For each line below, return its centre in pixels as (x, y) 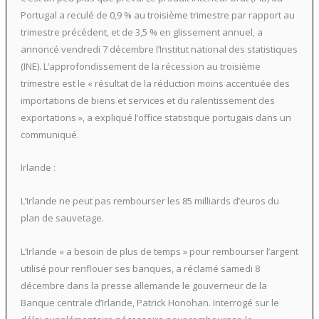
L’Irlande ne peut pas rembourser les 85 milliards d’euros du (150, 201)
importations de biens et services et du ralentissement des (147, 100)
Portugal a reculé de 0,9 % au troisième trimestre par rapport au (157, 15)
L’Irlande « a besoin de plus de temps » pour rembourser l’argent (159, 251)
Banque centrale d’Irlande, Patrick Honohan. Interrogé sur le (150, 302)
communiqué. (49, 134)
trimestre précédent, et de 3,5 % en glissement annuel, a (141, 32)
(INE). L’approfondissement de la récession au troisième (140, 66)
